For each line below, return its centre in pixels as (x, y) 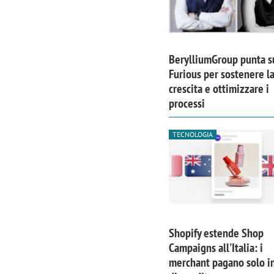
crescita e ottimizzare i (219, 89)
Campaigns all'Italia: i (216, 247)
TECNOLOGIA (192, 135)
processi (187, 104)
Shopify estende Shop (216, 233)
